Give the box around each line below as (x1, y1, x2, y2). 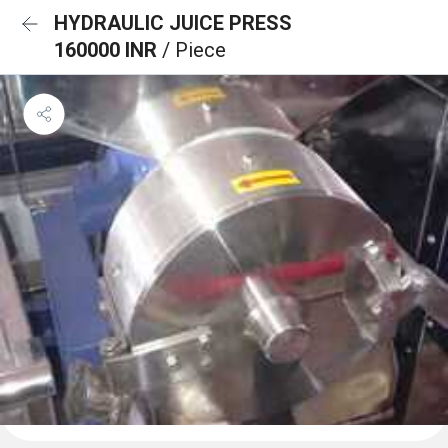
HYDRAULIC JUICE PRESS (54, 11, 292, 35)
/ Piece (162, 38, 226, 62)
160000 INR (54, 38, 162, 62)
